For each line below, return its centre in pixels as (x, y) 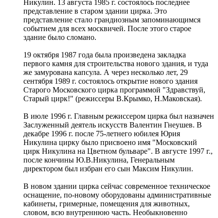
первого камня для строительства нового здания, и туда (116, 64)
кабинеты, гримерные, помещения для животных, (107, 204)
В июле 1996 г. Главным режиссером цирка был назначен (119, 116)
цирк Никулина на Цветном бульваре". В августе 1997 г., (118, 151)
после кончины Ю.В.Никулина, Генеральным (99, 160)
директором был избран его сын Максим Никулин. (108, 169)
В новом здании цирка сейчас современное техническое (117, 186)
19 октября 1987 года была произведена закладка (105, 55)
